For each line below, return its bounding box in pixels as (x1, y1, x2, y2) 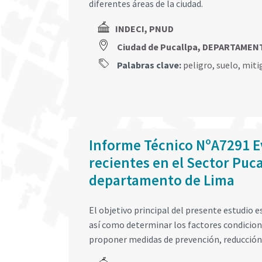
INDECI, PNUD (115, 23, 174, 35)
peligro (183, 59, 212, 71)
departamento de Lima (89, 170, 235, 189)
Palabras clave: (115, 59, 181, 71)
